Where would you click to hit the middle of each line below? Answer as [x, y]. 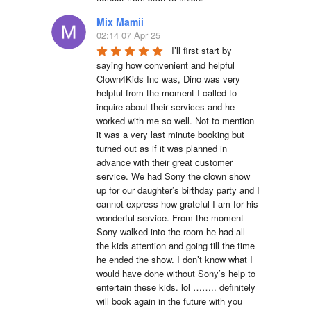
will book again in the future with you [169, 301]
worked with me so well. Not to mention [175, 120]
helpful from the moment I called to [167, 92]
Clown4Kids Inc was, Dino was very [168, 78]
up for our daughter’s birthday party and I [178, 190]
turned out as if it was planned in [162, 148]
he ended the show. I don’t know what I [175, 259]
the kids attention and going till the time [176, 245]
